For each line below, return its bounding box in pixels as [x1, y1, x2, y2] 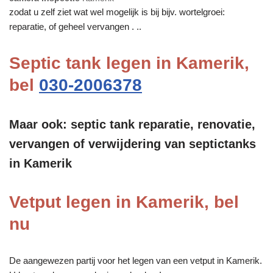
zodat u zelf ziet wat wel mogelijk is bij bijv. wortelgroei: [9, 6, 225, 17]
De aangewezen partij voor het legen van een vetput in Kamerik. [9, 255, 262, 266]
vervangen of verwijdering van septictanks [9, 136, 256, 151]
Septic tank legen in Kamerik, [9, 53, 249, 73]
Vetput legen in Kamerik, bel [9, 192, 239, 211]
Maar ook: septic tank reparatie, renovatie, [9, 117, 255, 131]
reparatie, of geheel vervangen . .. [9, 21, 141, 32]
